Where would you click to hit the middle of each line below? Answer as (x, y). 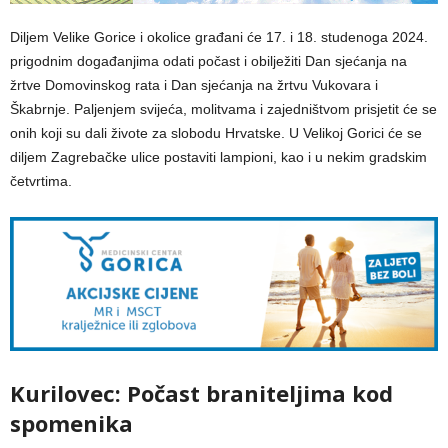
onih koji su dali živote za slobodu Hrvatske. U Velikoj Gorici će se (216, 133)
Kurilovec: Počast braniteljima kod (201, 392)
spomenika (71, 422)
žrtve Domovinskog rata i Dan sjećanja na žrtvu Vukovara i (194, 85)
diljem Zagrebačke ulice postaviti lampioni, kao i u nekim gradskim (218, 157)
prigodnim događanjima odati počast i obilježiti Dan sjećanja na (208, 61)
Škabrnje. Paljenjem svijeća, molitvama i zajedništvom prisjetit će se (223, 109)
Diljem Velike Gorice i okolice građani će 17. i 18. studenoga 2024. (219, 37)
